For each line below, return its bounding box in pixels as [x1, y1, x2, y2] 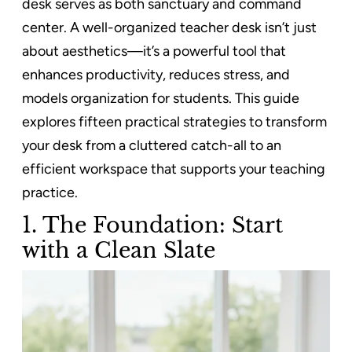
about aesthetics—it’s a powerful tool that [22, 42, 286, 60]
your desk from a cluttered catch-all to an [22, 136, 281, 154]
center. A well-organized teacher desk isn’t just [22, 18, 317, 36]
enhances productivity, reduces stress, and [22, 65, 290, 83]
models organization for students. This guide [22, 89, 299, 107]
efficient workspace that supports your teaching [22, 159, 325, 178]
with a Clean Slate [22, 236, 215, 263]
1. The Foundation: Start [22, 211, 283, 238]
